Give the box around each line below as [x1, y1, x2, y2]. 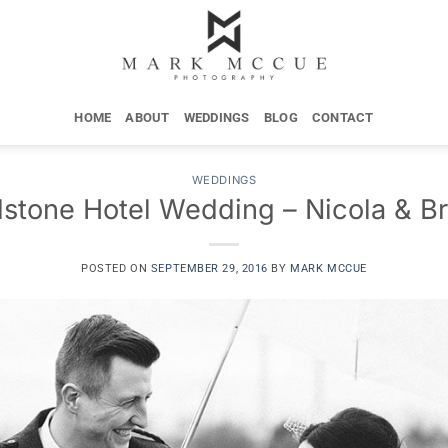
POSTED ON [81, 261, 151, 275]
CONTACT [311, 109, 374, 125]
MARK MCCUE [290, 261, 367, 275]
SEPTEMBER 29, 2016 [150, 261, 268, 275]
